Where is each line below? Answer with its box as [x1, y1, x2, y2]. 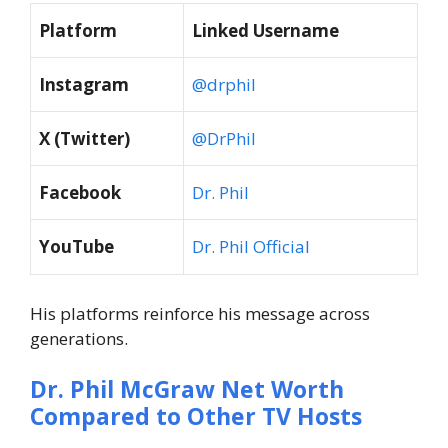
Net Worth [221, 373, 344, 406]
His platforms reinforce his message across [30, 301, 370, 325]
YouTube [39, 235, 114, 259]
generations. [30, 326, 128, 350]
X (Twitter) [39, 127, 130, 151]
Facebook [39, 181, 121, 205]
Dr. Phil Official [192, 235, 310, 259]
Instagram [39, 73, 129, 97]
